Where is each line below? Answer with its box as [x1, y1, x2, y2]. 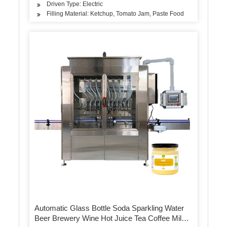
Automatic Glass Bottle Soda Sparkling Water [34, 203, 184, 212]
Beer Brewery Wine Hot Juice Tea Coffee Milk [34, 213, 186, 222]
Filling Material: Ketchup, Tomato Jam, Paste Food [47, 10, 184, 17]
